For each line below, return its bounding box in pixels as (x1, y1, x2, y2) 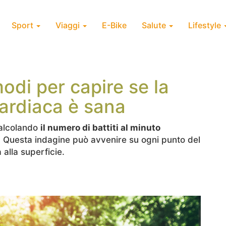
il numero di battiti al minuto (40, 123, 160, 133)
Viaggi (55, 20, 82, 30)
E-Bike (102, 20, 127, 30)
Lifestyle (188, 20, 223, 30)
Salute (142, 20, 168, 30)
